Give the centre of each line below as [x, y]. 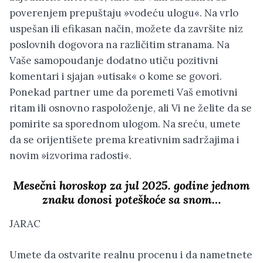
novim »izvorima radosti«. [70, 155]
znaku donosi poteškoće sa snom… [131, 200]
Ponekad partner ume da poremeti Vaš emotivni [124, 92]
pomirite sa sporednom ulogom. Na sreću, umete [125, 124]
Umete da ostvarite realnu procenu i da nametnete [131, 254]
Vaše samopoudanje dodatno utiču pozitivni [114, 60]
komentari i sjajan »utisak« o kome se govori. [116, 76]
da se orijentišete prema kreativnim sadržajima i [124, 139]
